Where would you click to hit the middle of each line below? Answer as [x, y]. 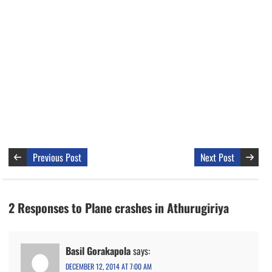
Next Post [218, 157]
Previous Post [57, 157]
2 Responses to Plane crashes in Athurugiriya [119, 207]
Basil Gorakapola [98, 250]
